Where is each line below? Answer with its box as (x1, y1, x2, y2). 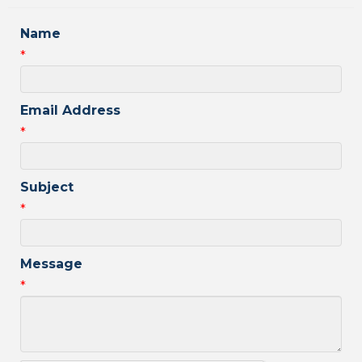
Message (20, 255, 82, 271)
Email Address (20, 102, 120, 118)
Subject (20, 179, 74, 195)
